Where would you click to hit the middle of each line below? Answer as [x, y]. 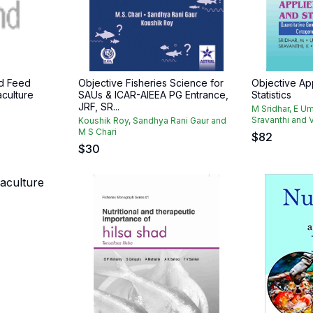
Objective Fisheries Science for [151, 83]
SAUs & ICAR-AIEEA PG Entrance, [153, 95]
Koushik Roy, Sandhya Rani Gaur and [152, 121]
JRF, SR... [99, 107]
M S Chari [97, 132]
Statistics [271, 95]
